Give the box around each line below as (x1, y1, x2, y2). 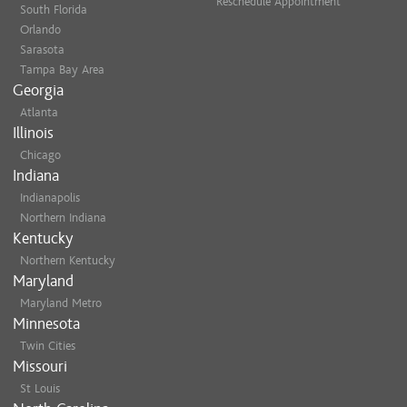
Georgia (13, 82, 64, 99)
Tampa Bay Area (20, 63, 104, 76)
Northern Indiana (20, 211, 106, 224)
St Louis (20, 382, 60, 395)
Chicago (20, 148, 61, 162)
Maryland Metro (20, 296, 102, 310)
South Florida (20, 3, 87, 16)
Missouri (13, 358, 67, 375)
